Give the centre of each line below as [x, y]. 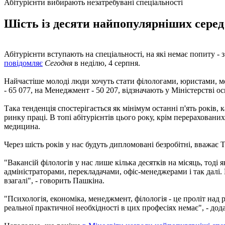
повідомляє [23, 63]
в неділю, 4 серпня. [106, 63]
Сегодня [59, 63]
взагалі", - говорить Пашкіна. [54, 180]
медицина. [22, 126]
